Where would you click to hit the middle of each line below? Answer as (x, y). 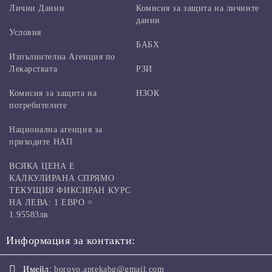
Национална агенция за (56, 129)
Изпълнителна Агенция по (62, 56)
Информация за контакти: (71, 240)
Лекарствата (33, 69)
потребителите (38, 105)
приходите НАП (41, 141)
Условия (25, 32)
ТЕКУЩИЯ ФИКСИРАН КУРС (70, 190)
